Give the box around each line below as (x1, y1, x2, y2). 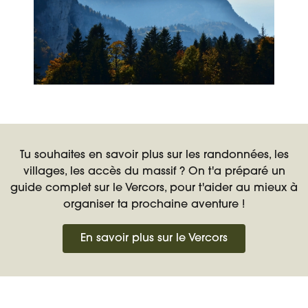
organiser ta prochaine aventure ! (63, 199, 245, 210)
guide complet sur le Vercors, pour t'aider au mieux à (10, 182, 298, 194)
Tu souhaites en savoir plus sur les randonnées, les (19, 149, 289, 161)
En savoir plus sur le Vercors (80, 232, 228, 244)
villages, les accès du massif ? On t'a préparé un (23, 166, 285, 177)
